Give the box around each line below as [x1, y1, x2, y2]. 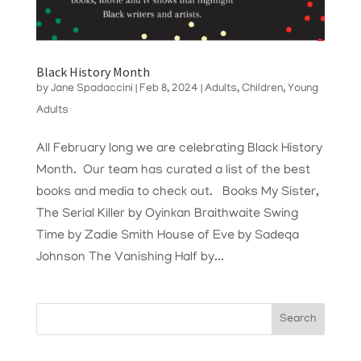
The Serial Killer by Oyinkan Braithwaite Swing [35, 207, 298, 222]
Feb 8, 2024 [139, 83, 198, 96]
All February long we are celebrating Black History [35, 142, 322, 157]
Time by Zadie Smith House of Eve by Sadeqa [35, 229, 299, 244]
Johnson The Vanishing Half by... [35, 251, 224, 266]
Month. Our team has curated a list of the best [35, 164, 310, 179]
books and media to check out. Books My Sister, [35, 185, 319, 201]
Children [241, 83, 283, 96]
